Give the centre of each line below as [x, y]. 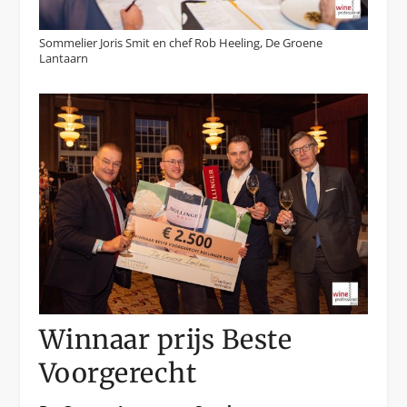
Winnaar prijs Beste [165, 340]
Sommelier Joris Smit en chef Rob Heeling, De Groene [180, 42]
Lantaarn [63, 58]
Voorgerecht [118, 374]
